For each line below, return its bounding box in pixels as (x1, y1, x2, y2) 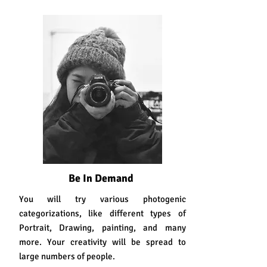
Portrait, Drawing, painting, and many (18, 222, 186, 233)
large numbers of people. (18, 251, 115, 262)
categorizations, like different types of (18, 208, 186, 219)
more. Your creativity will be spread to (18, 237, 186, 247)
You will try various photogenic (18, 194, 186, 204)
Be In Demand (69, 172, 136, 185)
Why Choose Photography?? (12, 23, 117, 34)
